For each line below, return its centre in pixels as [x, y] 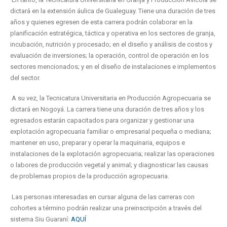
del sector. [25, 78]
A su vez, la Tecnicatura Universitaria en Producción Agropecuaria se [111, 98]
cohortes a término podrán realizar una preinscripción [89, 208]
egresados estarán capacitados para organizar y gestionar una [102, 121]
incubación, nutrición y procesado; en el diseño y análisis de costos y [111, 44]
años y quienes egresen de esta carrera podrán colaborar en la [101, 22]
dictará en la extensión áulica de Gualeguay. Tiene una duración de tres [113, 11]
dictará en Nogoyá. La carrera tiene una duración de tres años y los [107, 109]
